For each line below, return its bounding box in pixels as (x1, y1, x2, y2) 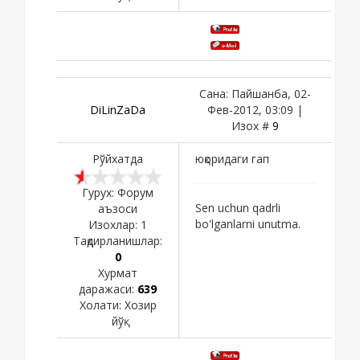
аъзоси (98, 200, 137, 216)
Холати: (79, 297, 125, 313)
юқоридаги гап (195, 150, 269, 166)
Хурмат (98, 264, 137, 280)
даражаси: (79, 280, 137, 297)
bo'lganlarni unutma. (195, 215, 301, 231)
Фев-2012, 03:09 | (207, 101, 303, 117)
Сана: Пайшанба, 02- (199, 85, 311, 101)
